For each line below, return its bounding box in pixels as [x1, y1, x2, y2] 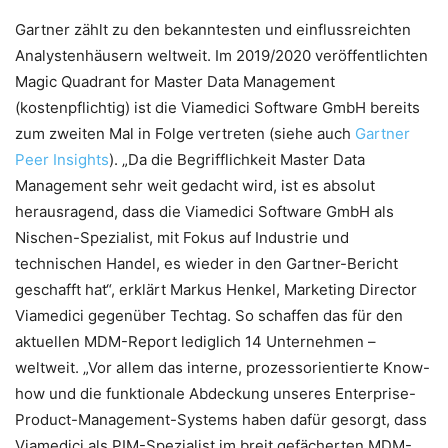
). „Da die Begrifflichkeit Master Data [109, 150, 365, 169]
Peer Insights [15, 150, 109, 169]
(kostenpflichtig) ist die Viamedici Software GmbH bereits [15, 98, 420, 117]
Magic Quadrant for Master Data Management [15, 72, 335, 91]
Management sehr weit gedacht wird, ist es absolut [15, 176, 375, 195]
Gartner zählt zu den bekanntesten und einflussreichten [15, 20, 411, 39]
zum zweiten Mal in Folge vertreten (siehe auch [15, 124, 355, 143]
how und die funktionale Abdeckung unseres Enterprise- [15, 384, 416, 403]
